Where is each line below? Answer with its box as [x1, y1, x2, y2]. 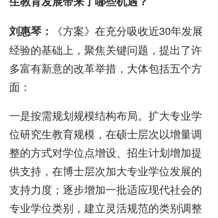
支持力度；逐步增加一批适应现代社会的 [9, 182, 202, 197]
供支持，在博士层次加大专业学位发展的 [9, 163, 202, 179]
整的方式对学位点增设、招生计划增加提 [9, 145, 202, 160]
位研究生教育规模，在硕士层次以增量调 [9, 126, 202, 142]
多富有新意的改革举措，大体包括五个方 [9, 60, 202, 75]
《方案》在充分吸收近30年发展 [52, 22, 203, 38]
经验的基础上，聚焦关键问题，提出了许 [9, 41, 202, 57]
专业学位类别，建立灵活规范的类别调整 [9, 200, 202, 216]
